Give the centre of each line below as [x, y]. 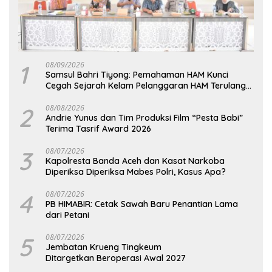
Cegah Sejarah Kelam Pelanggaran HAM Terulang [146, 85]
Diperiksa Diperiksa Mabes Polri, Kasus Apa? [136, 172]
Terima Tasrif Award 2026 [98, 128]
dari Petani [67, 215]
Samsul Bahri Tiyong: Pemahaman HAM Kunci [137, 74]
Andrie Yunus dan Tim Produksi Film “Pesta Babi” [144, 117]
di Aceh [60, 96]
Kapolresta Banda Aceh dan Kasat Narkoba [135, 161]
